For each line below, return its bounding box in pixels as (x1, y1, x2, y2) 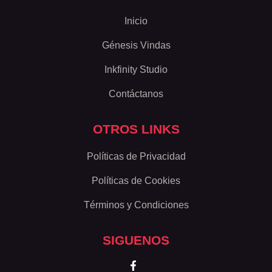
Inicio (124, 15, 148, 26)
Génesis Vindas (101, 39, 171, 50)
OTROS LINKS (92, 121, 180, 136)
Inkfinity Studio (104, 64, 168, 75)
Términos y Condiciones (83, 199, 189, 210)
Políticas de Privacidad (86, 151, 186, 161)
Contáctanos (109, 88, 163, 99)
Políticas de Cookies (92, 175, 180, 186)
